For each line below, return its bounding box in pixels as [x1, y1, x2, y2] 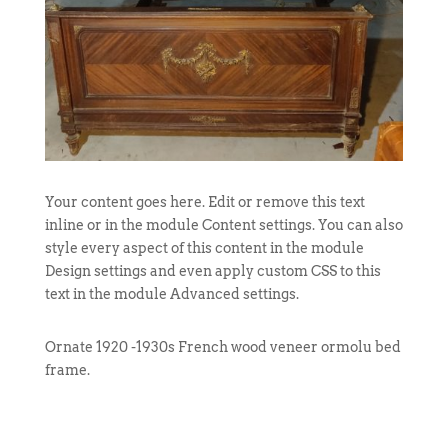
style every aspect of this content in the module [44, 240, 364, 257]
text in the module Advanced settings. [44, 286, 299, 303]
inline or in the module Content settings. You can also [44, 217, 403, 234]
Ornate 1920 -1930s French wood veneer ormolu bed [44, 339, 401, 356]
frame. [44, 362, 90, 379]
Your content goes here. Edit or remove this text [44, 194, 365, 211]
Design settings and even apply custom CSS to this [44, 263, 381, 280]
